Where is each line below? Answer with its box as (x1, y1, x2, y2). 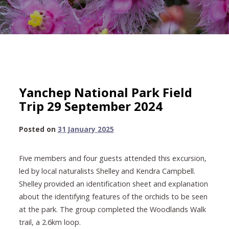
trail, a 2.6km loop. (18, 217, 81, 227)
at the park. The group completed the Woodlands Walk (18, 204, 206, 215)
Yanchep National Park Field (18, 84, 192, 101)
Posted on (18, 124, 58, 134)
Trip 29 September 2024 (18, 98, 163, 114)
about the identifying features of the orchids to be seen (18, 192, 208, 202)
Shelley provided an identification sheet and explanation (18, 179, 208, 189)
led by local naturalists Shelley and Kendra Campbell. (18, 166, 195, 176)
